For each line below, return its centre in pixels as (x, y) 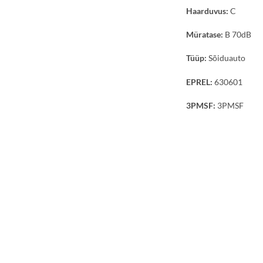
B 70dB (237, 35)
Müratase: (205, 35)
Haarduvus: (207, 11)
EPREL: (199, 82)
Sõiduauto (226, 58)
